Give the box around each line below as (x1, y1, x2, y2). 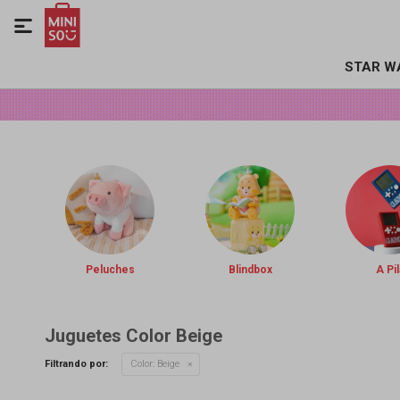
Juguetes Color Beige (45, 325, 222, 346)
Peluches (85, 263, 135, 276)
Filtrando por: (45, 358, 108, 370)
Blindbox (228, 263, 272, 276)
